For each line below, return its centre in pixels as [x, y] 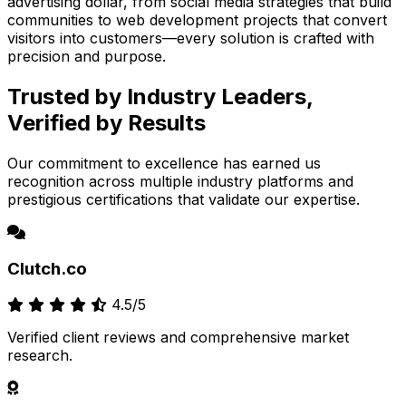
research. [40, 356]
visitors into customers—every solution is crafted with [191, 39]
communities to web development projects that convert [197, 20]
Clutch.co [47, 268]
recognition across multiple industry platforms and [180, 181]
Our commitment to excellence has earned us [164, 163]
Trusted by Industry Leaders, [160, 96]
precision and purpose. [87, 57]
